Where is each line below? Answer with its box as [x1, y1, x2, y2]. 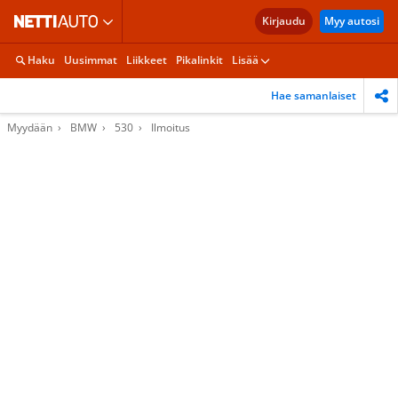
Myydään [7, 120, 52, 135]
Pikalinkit [176, 52, 223, 68]
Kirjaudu [262, 13, 306, 28]
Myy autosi [324, 13, 379, 28]
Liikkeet [126, 52, 167, 68]
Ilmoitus [151, 120, 190, 135]
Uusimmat [64, 52, 117, 68]
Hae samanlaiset [271, 87, 356, 103]
